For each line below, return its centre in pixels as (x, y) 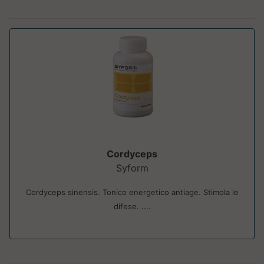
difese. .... (132, 206)
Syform (132, 168)
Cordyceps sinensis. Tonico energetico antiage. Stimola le (132, 192)
